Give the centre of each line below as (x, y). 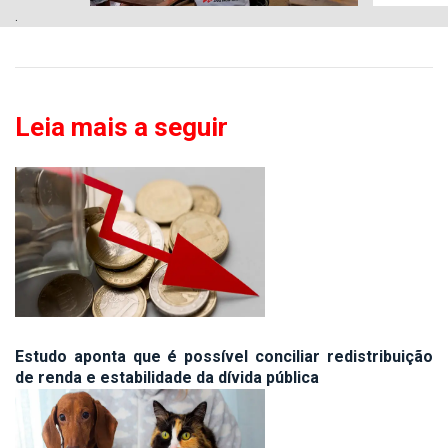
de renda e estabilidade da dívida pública (167, 378)
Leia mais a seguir (121, 127)
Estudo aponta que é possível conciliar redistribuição (224, 357)
